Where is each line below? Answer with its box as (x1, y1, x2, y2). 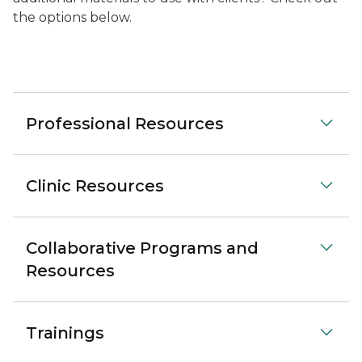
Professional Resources (26, 114, 224, 133)
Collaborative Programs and (26, 238, 259, 258)
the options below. (13, 10, 135, 25)
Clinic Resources (26, 176, 164, 196)
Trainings (26, 323, 104, 343)
